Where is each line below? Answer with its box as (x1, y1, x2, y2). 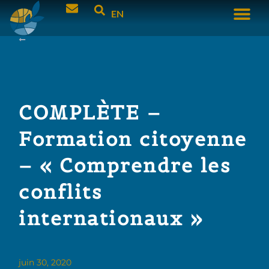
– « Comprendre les (19, 153, 231, 178)
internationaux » (19, 206, 204, 231)
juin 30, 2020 (19, 256, 72, 268)
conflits (19, 180, 103, 205)
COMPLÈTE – (19, 100, 162, 125)
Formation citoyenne (19, 127, 247, 152)
